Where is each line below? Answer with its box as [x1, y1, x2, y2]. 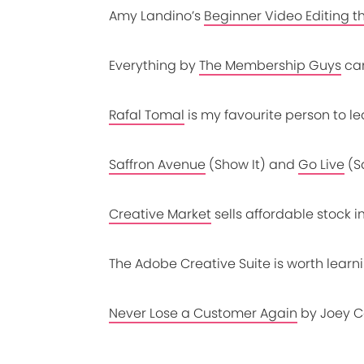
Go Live [298, 154, 345, 174]
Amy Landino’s [109, 6, 201, 25]
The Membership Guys [199, 55, 342, 75]
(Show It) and [206, 154, 296, 174]
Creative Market [109, 204, 212, 223]
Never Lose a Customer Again [109, 303, 298, 323]
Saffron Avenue [109, 154, 206, 174]
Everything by [109, 55, 197, 75]
